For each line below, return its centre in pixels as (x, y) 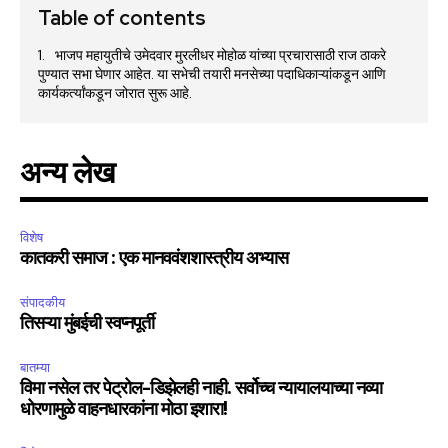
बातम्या (35, 368)
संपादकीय (42, 303)
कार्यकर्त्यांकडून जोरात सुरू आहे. (115, 93)
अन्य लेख (67, 175)
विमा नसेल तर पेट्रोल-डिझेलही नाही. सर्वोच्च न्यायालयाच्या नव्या (201, 389)
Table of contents (122, 18)
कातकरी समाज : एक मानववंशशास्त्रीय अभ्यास (154, 259)
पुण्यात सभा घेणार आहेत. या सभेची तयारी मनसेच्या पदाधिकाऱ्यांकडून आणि (212, 74)
